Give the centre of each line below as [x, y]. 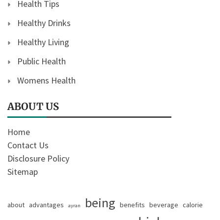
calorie [193, 205]
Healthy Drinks [44, 23]
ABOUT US [33, 106]
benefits [132, 205]
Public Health [41, 61]
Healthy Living [43, 42]
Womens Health [46, 80]
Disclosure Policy [38, 158]
